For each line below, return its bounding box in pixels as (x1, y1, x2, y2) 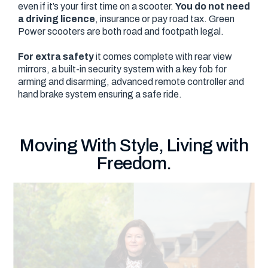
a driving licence (18, 14, 95, 25)
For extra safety (18, 51, 94, 62)
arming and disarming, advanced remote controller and (18, 77, 244, 87)
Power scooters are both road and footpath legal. (18, 26, 226, 37)
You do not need (175, 1, 250, 12)
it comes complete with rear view (94, 51, 232, 62)
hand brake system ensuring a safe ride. (18, 89, 182, 100)
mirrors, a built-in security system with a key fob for (18, 64, 227, 75)
